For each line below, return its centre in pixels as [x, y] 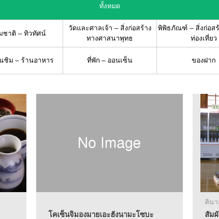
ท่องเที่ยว [204, 38]
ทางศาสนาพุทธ [110, 38]
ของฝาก [204, 60]
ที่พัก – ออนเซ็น [110, 60]
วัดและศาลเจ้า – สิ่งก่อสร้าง [110, 28]
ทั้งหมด [109, 6]
